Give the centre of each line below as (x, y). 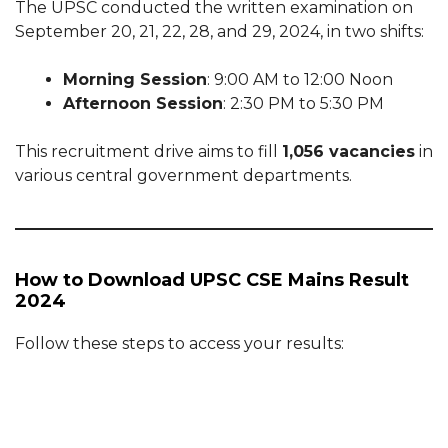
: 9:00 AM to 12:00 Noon (300, 79)
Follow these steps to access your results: (179, 343)
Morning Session (135, 79)
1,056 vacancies (348, 151)
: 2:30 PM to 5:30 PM (303, 103)
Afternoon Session (143, 103)
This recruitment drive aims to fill (148, 151)
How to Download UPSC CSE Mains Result (212, 280)
